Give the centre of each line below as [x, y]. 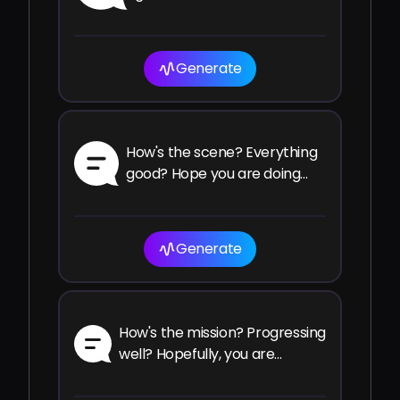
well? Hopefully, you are [197, 354]
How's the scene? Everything [221, 152]
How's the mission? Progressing [222, 333]
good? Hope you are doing [213, 174]
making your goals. [181, 375]
